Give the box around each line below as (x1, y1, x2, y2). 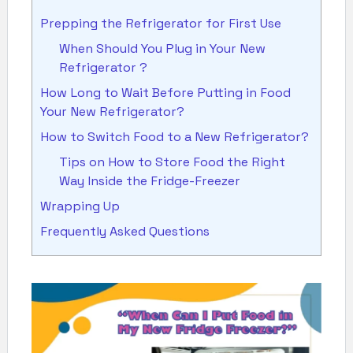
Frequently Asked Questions (40, 222, 210, 240)
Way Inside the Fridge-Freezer (59, 172, 241, 189)
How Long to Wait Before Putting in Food (40, 84, 291, 101)
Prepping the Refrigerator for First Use (40, 14, 281, 32)
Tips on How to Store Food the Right (59, 153, 286, 170)
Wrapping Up (40, 197, 120, 214)
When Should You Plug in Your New (59, 39, 266, 57)
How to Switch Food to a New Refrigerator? (40, 128, 309, 145)
